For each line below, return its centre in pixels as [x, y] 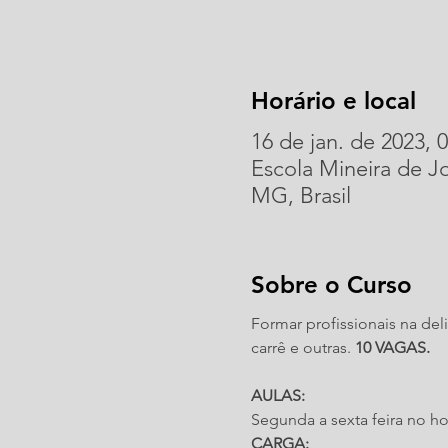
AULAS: [278, 395]
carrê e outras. [303, 347]
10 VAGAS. [392, 347]
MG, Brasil [301, 195]
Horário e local [333, 100]
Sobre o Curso [331, 284]
